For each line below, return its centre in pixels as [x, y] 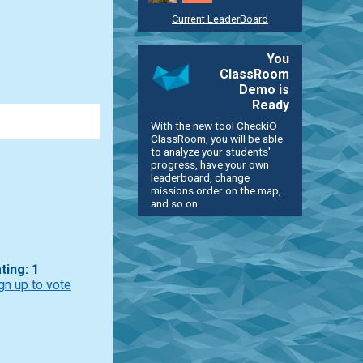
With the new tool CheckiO [214, 125]
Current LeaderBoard [220, 19]
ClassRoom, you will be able [216, 138]
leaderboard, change [200, 177]
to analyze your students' [210, 151]
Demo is [265, 89]
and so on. [175, 203]
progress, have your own [209, 164]
